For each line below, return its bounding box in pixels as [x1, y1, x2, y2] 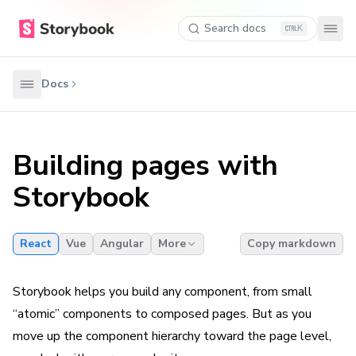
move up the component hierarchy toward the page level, [13, 327, 331, 345]
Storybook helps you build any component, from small [13, 283, 312, 300]
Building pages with [13, 146, 278, 185]
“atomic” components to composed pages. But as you [13, 305, 311, 323]
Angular [100, 236, 144, 251]
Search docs [204, 20, 266, 36]
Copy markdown [247, 236, 336, 251]
